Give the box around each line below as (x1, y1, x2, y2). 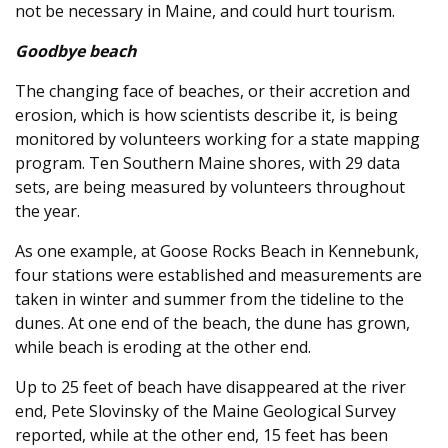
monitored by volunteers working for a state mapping (15, 128, 420, 151)
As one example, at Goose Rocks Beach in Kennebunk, (15, 240, 419, 263)
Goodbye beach (15, 40, 137, 63)
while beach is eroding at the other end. (15, 336, 311, 359)
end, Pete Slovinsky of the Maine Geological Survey (15, 400, 396, 423)
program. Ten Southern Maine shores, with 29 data (15, 152, 400, 175)
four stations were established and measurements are (15, 264, 422, 287)
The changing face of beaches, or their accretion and (15, 80, 410, 103)
